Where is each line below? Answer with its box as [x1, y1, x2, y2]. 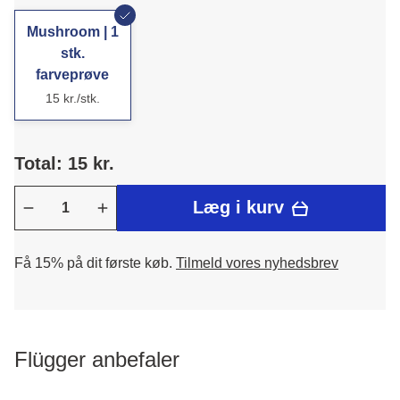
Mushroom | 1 [26, 24, 119, 39]
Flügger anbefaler [14, 346, 179, 371]
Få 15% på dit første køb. [14, 254, 176, 271]
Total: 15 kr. [14, 154, 114, 173]
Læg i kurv [192, 197, 289, 217]
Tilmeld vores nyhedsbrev [176, 254, 338, 271]
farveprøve [36, 67, 110, 82]
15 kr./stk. [45, 91, 100, 105]
